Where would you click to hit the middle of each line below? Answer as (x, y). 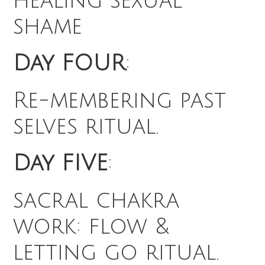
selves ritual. (86, 126)
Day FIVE (61, 164)
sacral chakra (96, 200)
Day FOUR (70, 64)
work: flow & (91, 226)
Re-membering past (120, 100)
